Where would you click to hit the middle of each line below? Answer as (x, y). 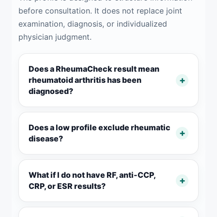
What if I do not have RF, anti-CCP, (92, 175)
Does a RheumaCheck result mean (94, 69)
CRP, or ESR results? (67, 186)
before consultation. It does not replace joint (100, 11)
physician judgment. (55, 37)
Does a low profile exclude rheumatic (100, 127)
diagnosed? (51, 91)
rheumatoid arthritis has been (85, 80)
